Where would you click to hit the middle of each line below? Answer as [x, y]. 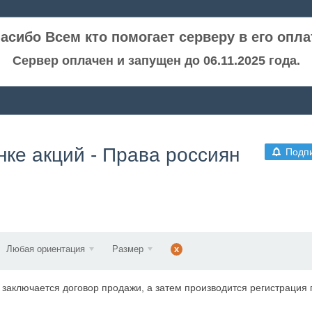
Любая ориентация [45, 249]
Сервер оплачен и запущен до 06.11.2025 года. [156, 61]
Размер [127, 249]
